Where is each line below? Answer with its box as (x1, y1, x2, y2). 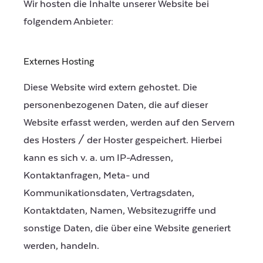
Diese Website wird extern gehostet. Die (23, 81, 197, 93)
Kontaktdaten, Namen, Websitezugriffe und (23, 204, 216, 217)
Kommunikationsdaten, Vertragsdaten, (23, 187, 194, 199)
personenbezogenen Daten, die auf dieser (23, 99, 208, 111)
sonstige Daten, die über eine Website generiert (23, 222, 231, 234)
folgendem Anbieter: (23, 16, 113, 28)
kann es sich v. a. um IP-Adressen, (23, 151, 173, 164)
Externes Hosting (23, 56, 94, 67)
